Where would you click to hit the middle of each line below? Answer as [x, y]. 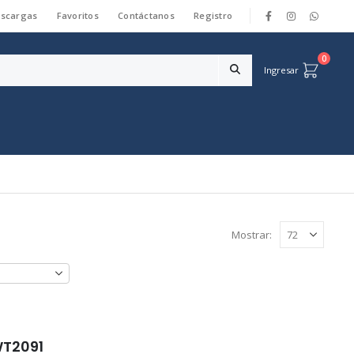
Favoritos [77, 15]
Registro [213, 15]
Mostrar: [252, 235]
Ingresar [281, 70]
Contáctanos [146, 15]
